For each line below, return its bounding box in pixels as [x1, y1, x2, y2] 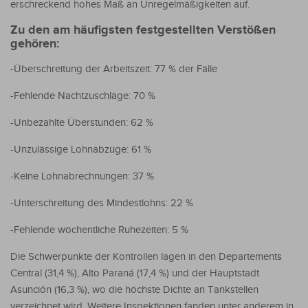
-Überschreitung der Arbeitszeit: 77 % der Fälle [10, 63, 217, 75]
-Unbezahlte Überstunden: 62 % [10, 116, 153, 129]
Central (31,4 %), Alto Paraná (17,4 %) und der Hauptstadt [10, 267, 259, 279]
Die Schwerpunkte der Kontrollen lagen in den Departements [10, 250, 282, 263]
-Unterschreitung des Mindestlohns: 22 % [10, 197, 193, 209]
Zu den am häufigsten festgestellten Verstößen [10, 22, 276, 38]
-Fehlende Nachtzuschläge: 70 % [10, 89, 155, 102]
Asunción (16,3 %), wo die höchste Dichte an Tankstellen [10, 283, 258, 296]
